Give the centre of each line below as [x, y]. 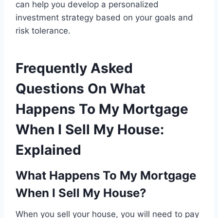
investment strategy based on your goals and [104, 18]
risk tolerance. [43, 31]
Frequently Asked [74, 68]
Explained [48, 150]
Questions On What [81, 89]
